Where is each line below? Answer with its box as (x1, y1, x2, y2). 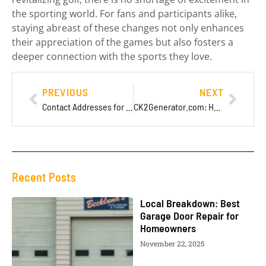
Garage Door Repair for (140, 209, 239, 223)
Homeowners (140, 221, 196, 235)
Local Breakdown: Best (140, 197, 240, 210)
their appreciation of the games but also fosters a (12, 35, 233, 49)
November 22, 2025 (140, 239, 204, 249)
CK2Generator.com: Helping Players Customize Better (213, 101, 220, 113)
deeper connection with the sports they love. (12, 49, 212, 63)
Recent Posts (12, 170, 76, 185)
